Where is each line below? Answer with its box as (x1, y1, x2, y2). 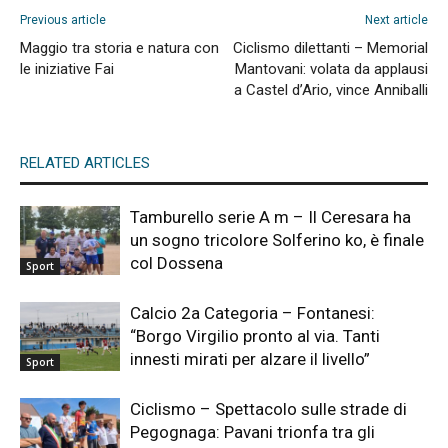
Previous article (20, 12, 106, 27)
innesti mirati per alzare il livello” (130, 348, 370, 369)
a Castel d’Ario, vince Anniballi (234, 80, 428, 99)
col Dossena (130, 252, 223, 273)
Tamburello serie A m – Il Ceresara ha (130, 206, 411, 227)
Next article (365, 12, 428, 27)
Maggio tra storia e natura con (20, 38, 219, 57)
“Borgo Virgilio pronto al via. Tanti (130, 325, 380, 346)
